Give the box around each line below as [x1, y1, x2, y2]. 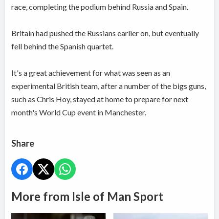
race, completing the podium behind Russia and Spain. [11, 1, 189, 11]
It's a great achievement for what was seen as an [11, 67, 171, 77]
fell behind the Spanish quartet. [11, 41, 114, 51]
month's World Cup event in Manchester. [11, 107, 147, 117]
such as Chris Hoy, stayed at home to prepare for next [11, 94, 189, 104]
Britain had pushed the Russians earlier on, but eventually [11, 28, 199, 38]
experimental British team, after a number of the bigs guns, [11, 81, 206, 90]
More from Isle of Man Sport [11, 189, 164, 203]
